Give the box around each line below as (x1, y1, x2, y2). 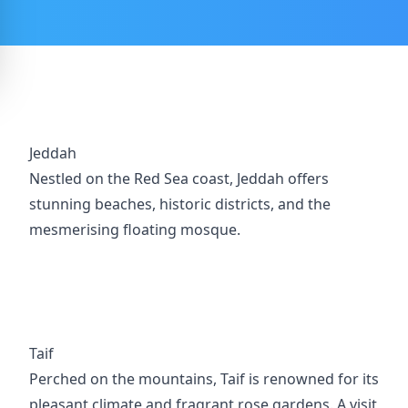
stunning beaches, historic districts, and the (29, 194, 331, 214)
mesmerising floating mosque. (29, 219, 240, 240)
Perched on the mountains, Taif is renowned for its (29, 369, 379, 389)
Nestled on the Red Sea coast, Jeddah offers (29, 168, 329, 189)
